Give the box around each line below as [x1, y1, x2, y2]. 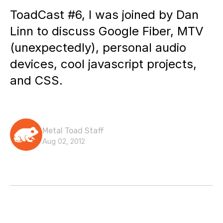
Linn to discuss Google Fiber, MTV [10, 24, 204, 38]
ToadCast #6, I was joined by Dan [10, 7, 199, 22]
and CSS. [10, 73, 63, 88]
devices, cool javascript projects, [10, 57, 197, 71]
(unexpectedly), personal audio [10, 40, 186, 55]
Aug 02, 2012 [42, 136, 85, 146]
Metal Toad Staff [42, 126, 104, 135]
